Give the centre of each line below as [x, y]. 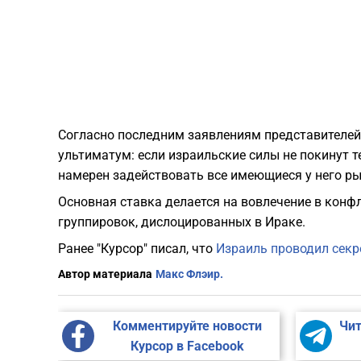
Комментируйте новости [187, 326]
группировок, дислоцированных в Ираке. [182, 222]
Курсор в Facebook [187, 346]
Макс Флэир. [189, 274]
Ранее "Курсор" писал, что [137, 249]
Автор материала [105, 274]
